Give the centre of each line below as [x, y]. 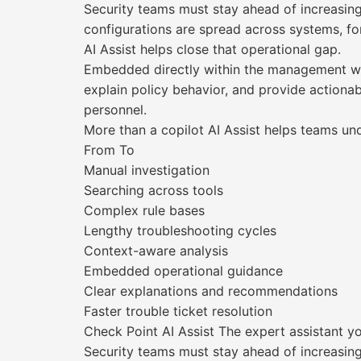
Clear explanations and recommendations [211, 291]
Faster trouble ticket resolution [178, 311]
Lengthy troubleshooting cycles [180, 230]
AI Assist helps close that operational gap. [212, 49]
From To [109, 150]
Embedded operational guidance [183, 271]
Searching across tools [154, 190]
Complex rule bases [144, 210]
